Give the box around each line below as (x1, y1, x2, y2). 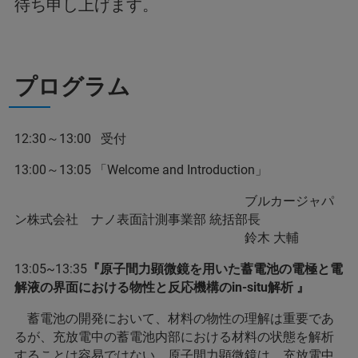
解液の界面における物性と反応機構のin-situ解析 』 (14, 280, 322, 295)
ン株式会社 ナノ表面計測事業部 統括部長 (14, 212, 273, 227)
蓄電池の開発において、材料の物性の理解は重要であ (14, 311, 334, 326)
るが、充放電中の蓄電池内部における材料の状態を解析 (14, 329, 334, 344)
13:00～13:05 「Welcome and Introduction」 (14, 162, 280, 177)
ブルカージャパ (14, 193, 334, 209)
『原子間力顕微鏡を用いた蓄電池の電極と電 (87, 261, 343, 276)
